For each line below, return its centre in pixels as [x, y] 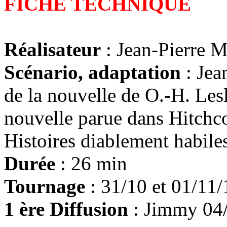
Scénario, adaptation [92, 72]
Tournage [45, 186]
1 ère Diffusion [66, 209]
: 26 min [91, 163]
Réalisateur [52, 49]
